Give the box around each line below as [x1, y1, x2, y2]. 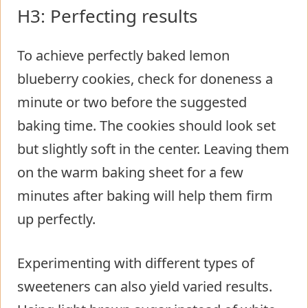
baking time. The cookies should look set [17, 115, 276, 135]
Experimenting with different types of [17, 253, 254, 272]
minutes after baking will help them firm [17, 186, 273, 205]
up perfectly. [17, 209, 96, 228]
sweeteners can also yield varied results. [17, 276, 272, 296]
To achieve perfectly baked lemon [17, 45, 230, 65]
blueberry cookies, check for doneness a [17, 69, 273, 88]
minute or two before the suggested [17, 92, 247, 111]
